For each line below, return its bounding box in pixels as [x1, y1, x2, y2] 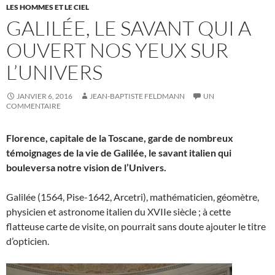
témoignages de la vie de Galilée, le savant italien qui [6, 147, 231, 158]
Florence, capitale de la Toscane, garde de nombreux [6, 132, 233, 144]
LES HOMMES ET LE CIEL [6, 2, 89, 12]
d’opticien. [6, 235, 49, 247]
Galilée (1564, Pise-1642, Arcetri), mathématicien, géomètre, [6, 191, 259, 203]
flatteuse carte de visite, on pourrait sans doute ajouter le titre [6, 220, 266, 232]
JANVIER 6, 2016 [17, 91, 72, 101]
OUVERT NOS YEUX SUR [6, 37, 228, 63]
